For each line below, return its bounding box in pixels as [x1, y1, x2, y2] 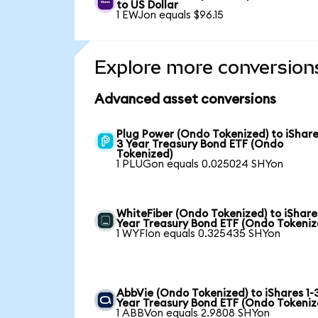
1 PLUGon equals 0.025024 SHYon [116, 158, 284, 170]
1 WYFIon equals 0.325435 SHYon [116, 228, 281, 239]
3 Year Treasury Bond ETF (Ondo [116, 138, 284, 150]
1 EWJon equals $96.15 [116, 9, 224, 21]
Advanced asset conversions [94, 92, 276, 106]
